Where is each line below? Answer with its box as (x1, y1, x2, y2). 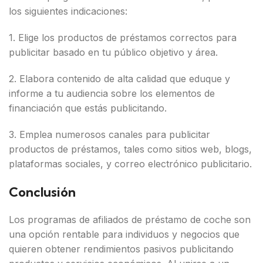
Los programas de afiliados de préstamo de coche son (9, 214, 251, 225)
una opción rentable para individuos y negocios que (9, 228, 240, 240)
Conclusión (9, 184, 76, 200)
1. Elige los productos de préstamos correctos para (9, 32, 237, 43)
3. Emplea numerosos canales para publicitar (9, 129, 210, 140)
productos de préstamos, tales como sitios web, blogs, (9, 143, 252, 155)
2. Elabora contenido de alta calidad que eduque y (9, 73, 230, 85)
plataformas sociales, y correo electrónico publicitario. (9, 158, 252, 170)
